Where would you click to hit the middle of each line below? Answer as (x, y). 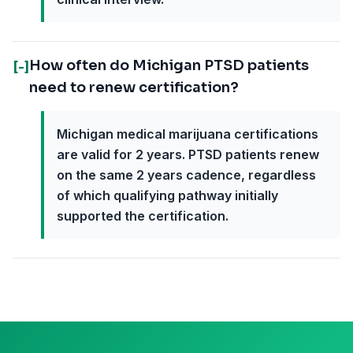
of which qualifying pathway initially (167, 195)
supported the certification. (143, 216)
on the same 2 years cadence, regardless (186, 175)
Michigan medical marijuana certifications (188, 134)
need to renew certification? (134, 87)
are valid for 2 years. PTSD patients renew (188, 154)
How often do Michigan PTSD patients (169, 65)
